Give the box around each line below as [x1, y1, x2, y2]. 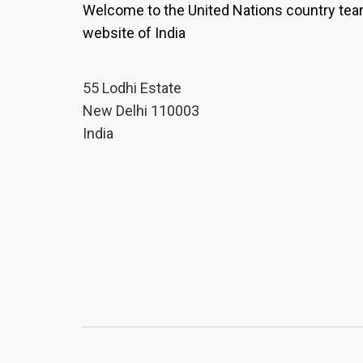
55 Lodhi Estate [83, 79, 181, 96]
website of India [83, 24, 186, 41]
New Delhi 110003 [83, 102, 199, 119]
